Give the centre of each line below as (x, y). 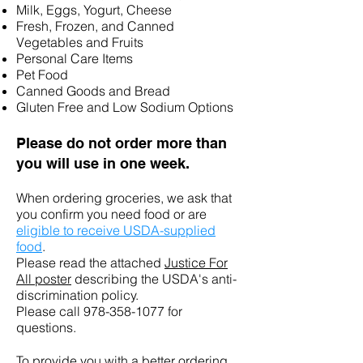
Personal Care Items (75, 58)
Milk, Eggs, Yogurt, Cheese (94, 10)
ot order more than (162, 143)
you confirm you (64, 214)
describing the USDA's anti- (154, 279)
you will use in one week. (103, 163)
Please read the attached (90, 263)
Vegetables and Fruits (80, 42)
